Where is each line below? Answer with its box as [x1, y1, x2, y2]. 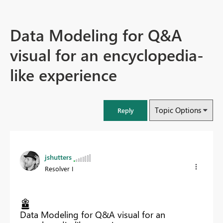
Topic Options [155, 105, 201, 115]
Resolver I [45, 164, 73, 173]
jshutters [45, 152, 72, 162]
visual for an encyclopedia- [10, 43, 204, 66]
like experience [10, 63, 117, 86]
